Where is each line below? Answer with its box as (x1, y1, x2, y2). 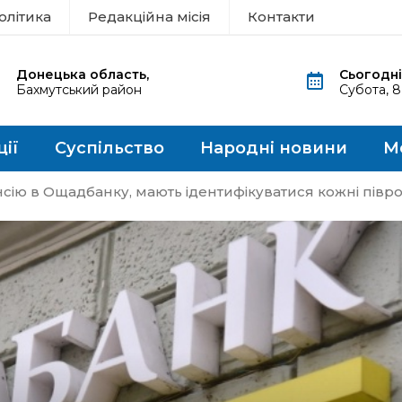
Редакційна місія (88, 8, 211, 25)
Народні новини (200, 138, 347, 158)
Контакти (248, 8, 315, 25)
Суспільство (55, 138, 164, 158)
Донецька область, (15, 66, 149, 83)
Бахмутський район (15, 82, 142, 98)
